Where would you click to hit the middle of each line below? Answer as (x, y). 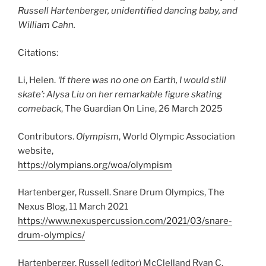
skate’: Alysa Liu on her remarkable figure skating (120, 95)
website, (36, 151)
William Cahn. (47, 25)
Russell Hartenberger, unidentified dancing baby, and (128, 11)
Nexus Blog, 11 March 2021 (73, 207)
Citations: (38, 53)
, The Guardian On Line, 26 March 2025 (142, 109)
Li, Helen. (38, 80)
